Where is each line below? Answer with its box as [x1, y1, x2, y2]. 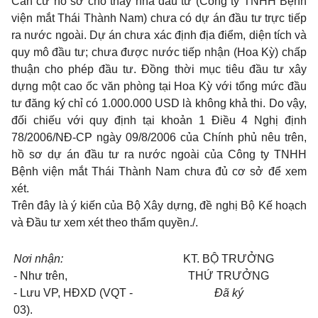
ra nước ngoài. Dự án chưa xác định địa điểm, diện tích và [11, 29, 307, 41]
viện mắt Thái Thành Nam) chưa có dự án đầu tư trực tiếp [11, 12, 307, 24]
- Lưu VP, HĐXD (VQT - [13, 287, 133, 299]
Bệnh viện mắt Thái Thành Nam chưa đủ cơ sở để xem [11, 165, 307, 177]
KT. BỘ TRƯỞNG [183, 253, 274, 265]
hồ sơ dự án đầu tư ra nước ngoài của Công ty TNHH [11, 148, 307, 160]
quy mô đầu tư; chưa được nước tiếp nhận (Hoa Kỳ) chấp [11, 46, 307, 58]
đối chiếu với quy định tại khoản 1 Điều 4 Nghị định [11, 114, 307, 126]
